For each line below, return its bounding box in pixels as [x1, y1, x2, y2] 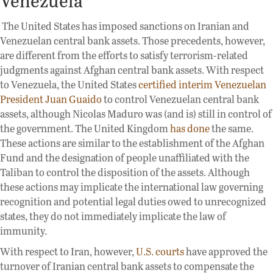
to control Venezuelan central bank [102, 91, 259, 106]
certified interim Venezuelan [138, 77, 266, 91]
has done [170, 121, 210, 135]
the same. [210, 121, 253, 135]
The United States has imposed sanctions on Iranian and [2, 18, 249, 33]
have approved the [184, 244, 268, 258]
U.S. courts [136, 244, 184, 258]
